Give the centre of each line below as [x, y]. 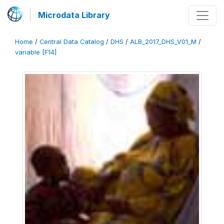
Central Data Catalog [72, 42]
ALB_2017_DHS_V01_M [163, 42]
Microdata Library [74, 15]
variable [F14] [36, 52]
